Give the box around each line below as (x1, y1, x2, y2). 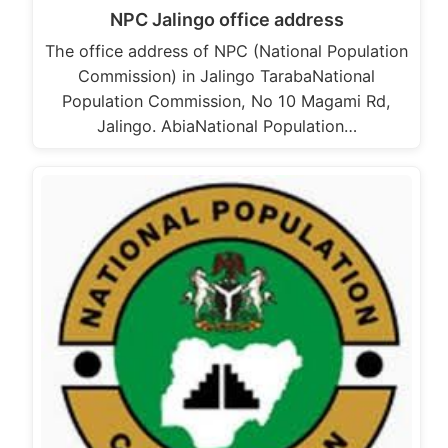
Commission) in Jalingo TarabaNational (78, 65, 375, 86)
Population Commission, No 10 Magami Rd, (62, 90, 391, 111)
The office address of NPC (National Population (45, 40, 408, 61)
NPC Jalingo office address (109, 8, 344, 30)
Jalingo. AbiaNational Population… (96, 115, 357, 136)
